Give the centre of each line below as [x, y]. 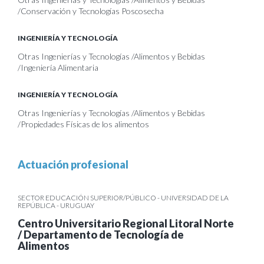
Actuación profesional [73, 164]
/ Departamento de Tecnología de [101, 235]
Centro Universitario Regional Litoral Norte [126, 223]
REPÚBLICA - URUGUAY [56, 205]
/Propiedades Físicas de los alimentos [83, 124]
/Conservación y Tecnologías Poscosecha [91, 11]
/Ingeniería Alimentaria [58, 67]
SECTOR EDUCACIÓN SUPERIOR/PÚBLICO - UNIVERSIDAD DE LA [123, 198]
